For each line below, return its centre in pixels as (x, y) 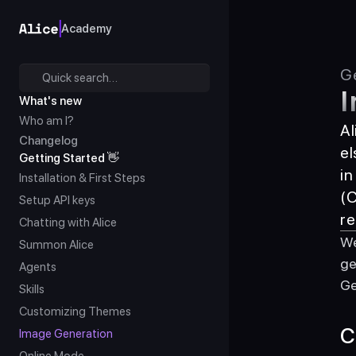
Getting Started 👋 (69, 158)
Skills (32, 289)
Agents (38, 267)
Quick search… (80, 78)
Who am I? (46, 121)
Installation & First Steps (82, 178)
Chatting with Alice (68, 222)
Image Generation (66, 334)
